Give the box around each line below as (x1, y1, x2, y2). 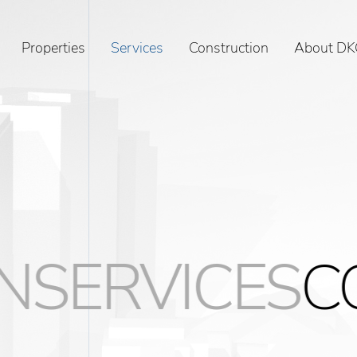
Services (110, 38, 163, 57)
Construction (188, 38, 269, 57)
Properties (21, 38, 85, 57)
